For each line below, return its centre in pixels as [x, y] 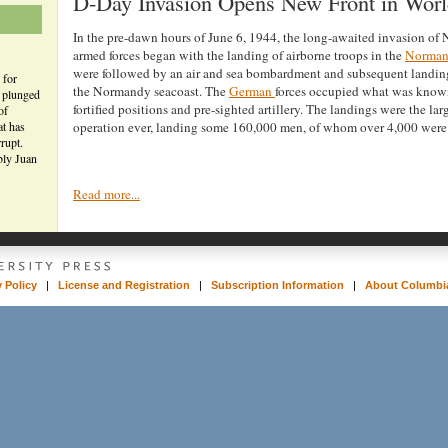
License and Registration [124, 284]
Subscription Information [277, 284]
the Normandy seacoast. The [151, 91]
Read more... [106, 194]
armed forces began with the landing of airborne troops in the [239, 55]
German [252, 91]
